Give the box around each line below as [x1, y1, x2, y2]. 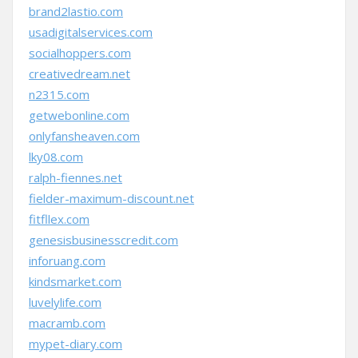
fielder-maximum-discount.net [29, 190, 194, 206]
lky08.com [29, 149, 83, 165]
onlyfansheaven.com [29, 128, 140, 144]
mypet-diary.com [29, 336, 122, 352]
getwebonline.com [29, 107, 129, 123]
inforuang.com [29, 253, 105, 268]
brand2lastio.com [29, 3, 123, 19]
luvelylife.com [29, 294, 101, 310]
